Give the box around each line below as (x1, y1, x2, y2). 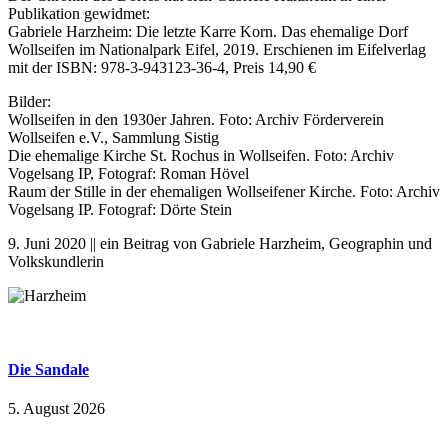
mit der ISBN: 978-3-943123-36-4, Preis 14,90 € (8, 59, 316, 77)
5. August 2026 (8, 399, 105, 417)
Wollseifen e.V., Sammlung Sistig (8, 129, 219, 147)
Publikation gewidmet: (8, 5, 150, 23)
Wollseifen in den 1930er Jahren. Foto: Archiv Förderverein (8, 111, 384, 129)
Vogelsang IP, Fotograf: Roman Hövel (8, 165, 249, 183)
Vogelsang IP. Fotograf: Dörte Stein (8, 201, 232, 219)
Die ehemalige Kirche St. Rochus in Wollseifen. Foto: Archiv (8, 147, 394, 165)
